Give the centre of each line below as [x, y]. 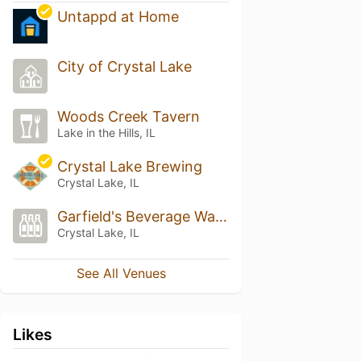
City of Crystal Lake [124, 67]
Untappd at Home [118, 17]
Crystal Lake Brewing [129, 166]
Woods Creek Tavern [128, 117]
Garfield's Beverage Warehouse [221, 216]
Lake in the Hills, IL [106, 133]
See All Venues [121, 273]
